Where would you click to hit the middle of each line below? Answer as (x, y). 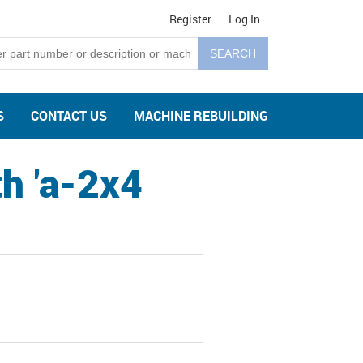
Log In (244, 19)
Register (190, 19)
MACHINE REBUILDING (201, 116)
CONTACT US (69, 116)
